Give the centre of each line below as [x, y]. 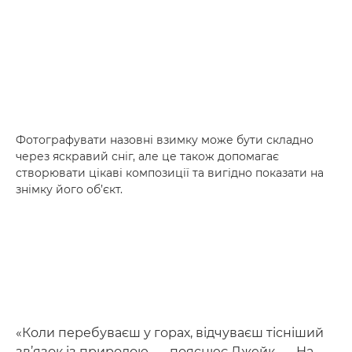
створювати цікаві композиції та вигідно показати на [170, 173]
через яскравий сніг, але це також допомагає [147, 156]
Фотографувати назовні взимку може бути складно [165, 140]
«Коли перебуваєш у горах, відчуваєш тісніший [170, 333]
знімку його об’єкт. [69, 189]
